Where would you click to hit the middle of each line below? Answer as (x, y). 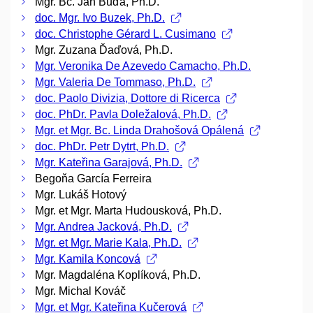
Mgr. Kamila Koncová (88, 259)
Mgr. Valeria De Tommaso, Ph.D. (115, 82)
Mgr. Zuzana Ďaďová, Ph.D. (104, 50)
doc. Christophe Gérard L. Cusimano (125, 34)
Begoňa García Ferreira (93, 179)
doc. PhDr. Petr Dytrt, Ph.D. (102, 147)
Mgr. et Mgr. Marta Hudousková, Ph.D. (128, 211)
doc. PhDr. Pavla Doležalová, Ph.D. (123, 115)
